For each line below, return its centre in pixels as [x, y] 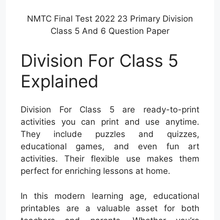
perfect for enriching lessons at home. [96, 171]
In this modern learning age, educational [110, 196]
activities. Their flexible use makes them [110, 159]
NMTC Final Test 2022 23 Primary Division [110, 19]
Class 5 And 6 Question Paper [110, 31]
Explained [60, 81]
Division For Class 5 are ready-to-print [110, 110]
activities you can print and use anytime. [110, 122]
